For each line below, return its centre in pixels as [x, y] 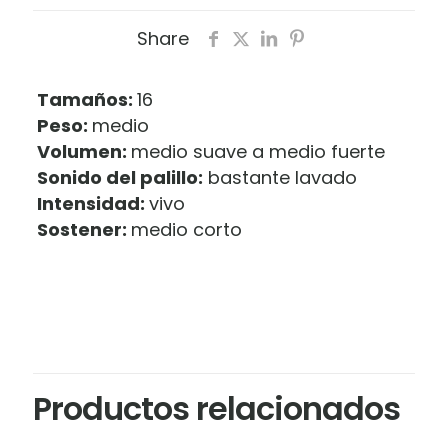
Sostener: [81, 229]
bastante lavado [279, 177]
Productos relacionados [216, 408]
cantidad [73, 16]
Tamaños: [84, 99]
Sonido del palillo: [119, 177]
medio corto [186, 229]
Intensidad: [90, 203]
